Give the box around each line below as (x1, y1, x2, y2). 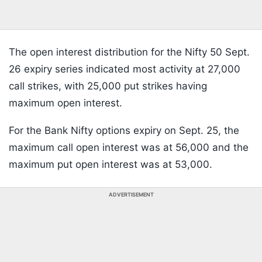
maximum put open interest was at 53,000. (9, 158, 212, 171)
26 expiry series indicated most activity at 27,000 (9, 63, 240, 75)
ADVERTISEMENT (108, 191, 154, 198)
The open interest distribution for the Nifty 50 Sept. (9, 46, 250, 58)
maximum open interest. (9, 97, 122, 109)
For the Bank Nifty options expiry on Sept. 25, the (9, 125, 239, 137)
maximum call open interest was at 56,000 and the (9, 142, 249, 154)
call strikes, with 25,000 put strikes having (9, 80, 207, 92)
